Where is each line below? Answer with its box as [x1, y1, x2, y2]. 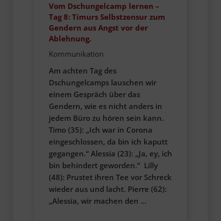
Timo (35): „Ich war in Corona [48, 124, 152, 135]
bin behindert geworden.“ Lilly [48, 160, 158, 170]
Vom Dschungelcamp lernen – [48, 1, 159, 11]
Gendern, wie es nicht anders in [48, 101, 162, 111]
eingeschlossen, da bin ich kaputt [48, 136, 168, 147]
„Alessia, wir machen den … [48, 195, 147, 206]
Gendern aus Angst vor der [48, 23, 148, 33]
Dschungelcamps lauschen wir [48, 77, 156, 87]
